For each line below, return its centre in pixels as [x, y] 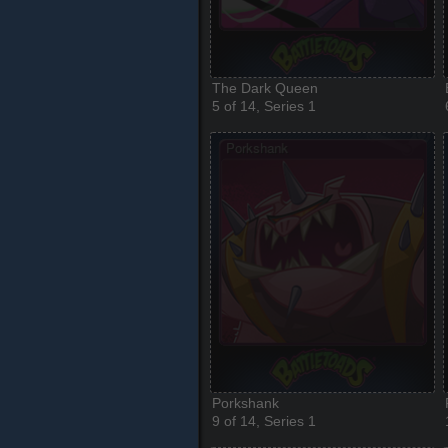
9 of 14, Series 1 [264, 421]
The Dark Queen [265, 88]
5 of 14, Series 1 [264, 106]
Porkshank [245, 403]
